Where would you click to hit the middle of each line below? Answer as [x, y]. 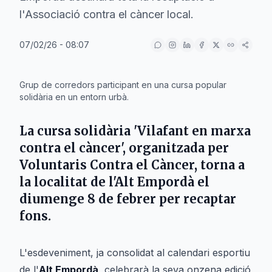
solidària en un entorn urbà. [74, 97]
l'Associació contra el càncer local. [107, 14]
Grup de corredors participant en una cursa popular [123, 85]
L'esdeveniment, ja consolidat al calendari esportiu [135, 253]
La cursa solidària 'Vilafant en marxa [135, 131]
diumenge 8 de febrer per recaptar [128, 199]
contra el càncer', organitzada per [124, 148]
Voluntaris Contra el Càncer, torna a [132, 165]
